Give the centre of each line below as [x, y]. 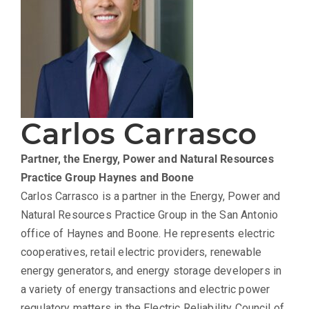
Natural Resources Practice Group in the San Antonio [150, 215]
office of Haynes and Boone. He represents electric [148, 234]
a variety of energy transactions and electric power [146, 290]
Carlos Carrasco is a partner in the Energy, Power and [151, 197]
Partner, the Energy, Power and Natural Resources [147, 159]
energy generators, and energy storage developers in [151, 271]
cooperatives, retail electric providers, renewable [141, 252]
